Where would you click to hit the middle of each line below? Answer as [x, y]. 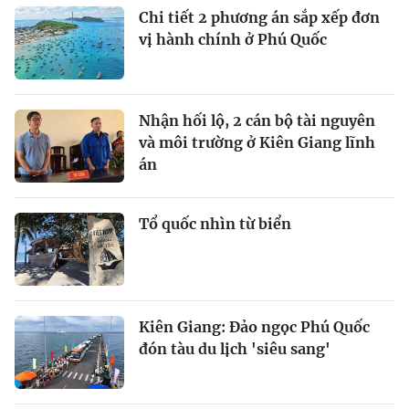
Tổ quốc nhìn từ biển [215, 224]
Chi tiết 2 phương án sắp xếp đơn [259, 17]
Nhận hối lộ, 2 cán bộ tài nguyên [257, 121]
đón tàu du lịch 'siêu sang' [235, 349]
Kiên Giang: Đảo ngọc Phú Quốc [254, 327]
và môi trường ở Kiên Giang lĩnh [257, 142]
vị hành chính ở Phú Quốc [233, 39]
